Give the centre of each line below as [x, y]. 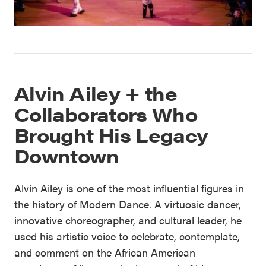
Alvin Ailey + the [96, 93]
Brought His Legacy [111, 135]
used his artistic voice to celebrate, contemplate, [127, 236]
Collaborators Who [106, 114]
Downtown [66, 156]
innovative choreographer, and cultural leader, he [128, 220]
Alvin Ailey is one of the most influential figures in [129, 188]
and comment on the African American [105, 252]
